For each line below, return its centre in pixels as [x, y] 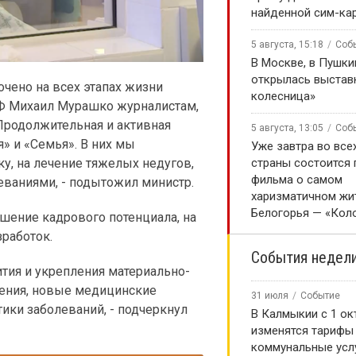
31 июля [270, 296]
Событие [320, 296]
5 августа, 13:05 [287, 128]
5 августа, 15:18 [287, 44]
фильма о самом [297, 180]
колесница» [283, 96]
